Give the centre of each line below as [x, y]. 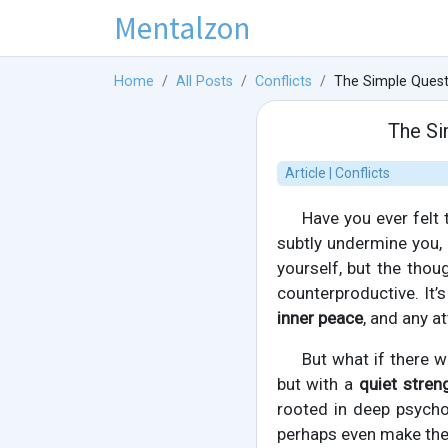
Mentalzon [182, 27]
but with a [317, 384]
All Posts [204, 82]
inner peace [319, 318]
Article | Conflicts [337, 173]
